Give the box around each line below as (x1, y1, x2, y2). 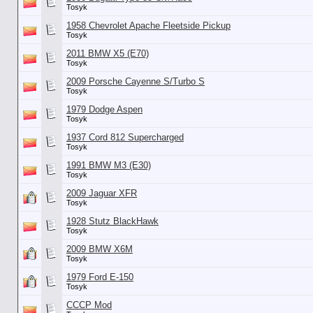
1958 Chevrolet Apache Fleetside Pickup (66, 20, 231, 31)
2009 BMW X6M (66, 244, 133, 254)
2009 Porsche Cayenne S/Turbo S (66, 76, 205, 87)
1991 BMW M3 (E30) (66, 160, 151, 170)
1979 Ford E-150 (66, 272, 133, 282)
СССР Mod (66, 300, 112, 310)
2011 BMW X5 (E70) (66, 48, 149, 59)
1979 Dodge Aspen (66, 104, 143, 115)
